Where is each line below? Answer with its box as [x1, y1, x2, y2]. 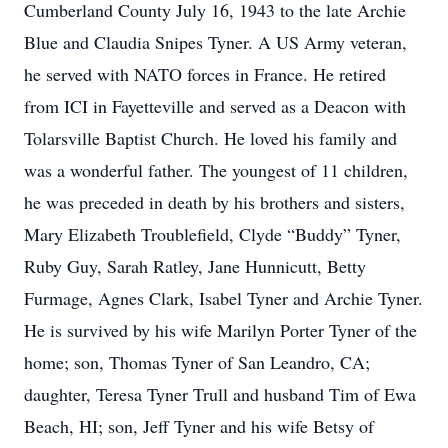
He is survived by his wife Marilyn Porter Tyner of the [24, 318, 417, 342]
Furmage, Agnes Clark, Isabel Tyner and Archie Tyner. [24, 286, 423, 310]
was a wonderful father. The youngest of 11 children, [24, 158, 408, 182]
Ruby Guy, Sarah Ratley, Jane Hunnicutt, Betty [24, 254, 366, 278]
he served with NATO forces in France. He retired [24, 62, 386, 86]
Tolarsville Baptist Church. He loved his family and [24, 126, 397, 150]
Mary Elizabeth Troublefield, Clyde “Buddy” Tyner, [24, 222, 401, 246]
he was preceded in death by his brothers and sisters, [24, 190, 405, 214]
